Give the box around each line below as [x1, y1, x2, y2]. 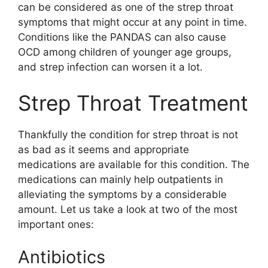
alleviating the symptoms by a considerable [18, 188, 227, 200]
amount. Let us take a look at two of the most [18, 203, 237, 215]
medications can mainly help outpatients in [18, 173, 223, 185]
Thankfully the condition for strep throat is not [18, 128, 238, 141]
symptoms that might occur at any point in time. [18, 16, 247, 29]
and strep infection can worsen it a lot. [18, 61, 203, 74]
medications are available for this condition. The [18, 158, 249, 170]
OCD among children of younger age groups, [18, 46, 232, 59]
